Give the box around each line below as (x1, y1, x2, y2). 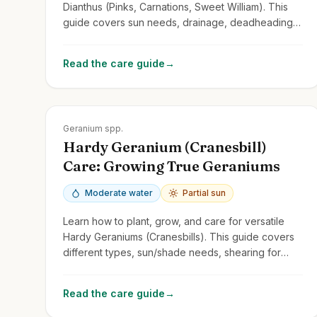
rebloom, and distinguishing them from (63, 261, 241, 274)
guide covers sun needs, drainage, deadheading (63, 16, 293, 28)
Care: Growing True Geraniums (63, 156, 280, 175)
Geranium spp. (63, 122, 123, 134)
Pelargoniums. (63, 277, 128, 289)
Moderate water (85, 187, 153, 198)
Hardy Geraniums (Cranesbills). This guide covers (63, 230, 294, 243)
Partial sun (183, 187, 226, 198)
